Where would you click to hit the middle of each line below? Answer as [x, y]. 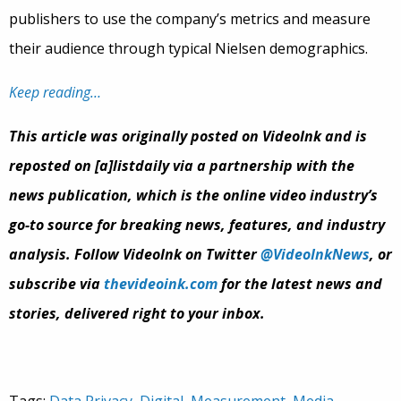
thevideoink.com [161, 284]
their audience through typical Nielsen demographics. [188, 48]
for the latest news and [300, 284]
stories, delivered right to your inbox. [137, 313]
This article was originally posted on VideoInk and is [188, 136]
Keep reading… [55, 92]
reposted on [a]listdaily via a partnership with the [182, 166]
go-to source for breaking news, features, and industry [197, 225]
